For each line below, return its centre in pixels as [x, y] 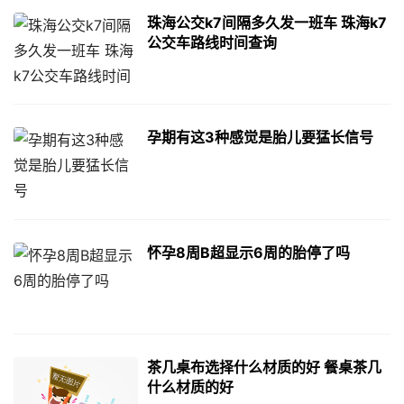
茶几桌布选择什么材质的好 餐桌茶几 [264, 367]
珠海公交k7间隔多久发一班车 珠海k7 [266, 23]
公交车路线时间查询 [211, 43]
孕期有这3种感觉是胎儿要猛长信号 [260, 138]
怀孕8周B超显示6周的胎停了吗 [248, 252]
